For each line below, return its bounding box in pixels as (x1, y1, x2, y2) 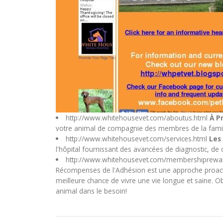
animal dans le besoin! (56, 186, 127, 196)
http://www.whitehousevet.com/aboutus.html (65, 113, 210, 123)
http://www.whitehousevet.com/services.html (65, 134, 209, 144)
